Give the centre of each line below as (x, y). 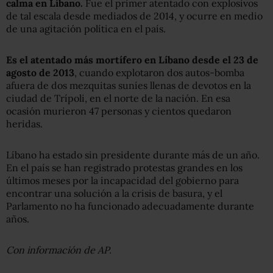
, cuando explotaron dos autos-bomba (159, 72)
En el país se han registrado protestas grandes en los (124, 167)
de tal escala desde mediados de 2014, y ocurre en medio (134, 16)
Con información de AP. (59, 250)
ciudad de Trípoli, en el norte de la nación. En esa (118, 98)
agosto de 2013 (40, 72)
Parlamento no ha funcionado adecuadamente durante (130, 206)
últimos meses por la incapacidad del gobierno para (122, 180)
